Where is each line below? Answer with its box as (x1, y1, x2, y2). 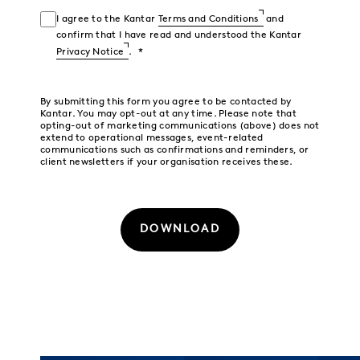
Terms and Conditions (157, 14, 259, 24)
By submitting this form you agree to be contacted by (40, 97, 292, 107)
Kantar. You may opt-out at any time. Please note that (40, 109, 297, 119)
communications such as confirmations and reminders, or (40, 145, 309, 155)
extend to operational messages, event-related (40, 133, 264, 143)
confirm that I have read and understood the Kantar (56, 31, 305, 40)
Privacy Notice (56, 47, 125, 57)
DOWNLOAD (140, 223, 220, 235)
